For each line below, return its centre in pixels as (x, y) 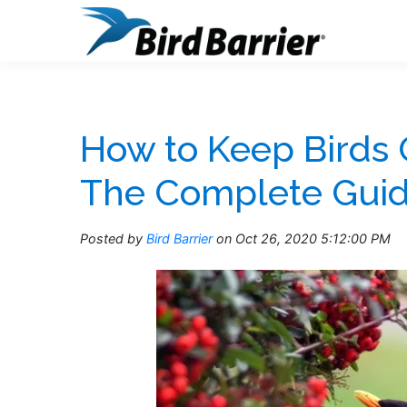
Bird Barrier (179, 238)
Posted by (111, 238)
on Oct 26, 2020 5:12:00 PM (302, 238)
